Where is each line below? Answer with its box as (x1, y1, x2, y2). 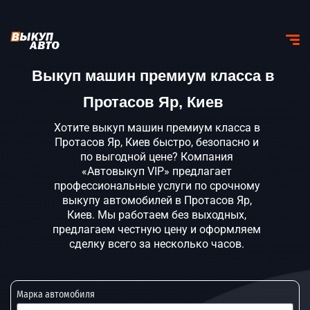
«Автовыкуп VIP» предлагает (82, 165, 232, 178)
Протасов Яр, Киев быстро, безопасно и (55, 136, 259, 149)
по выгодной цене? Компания (80, 150, 233, 163)
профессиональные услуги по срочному (53, 179, 260, 192)
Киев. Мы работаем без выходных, (67, 208, 246, 221)
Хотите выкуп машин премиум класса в (53, 121, 260, 134)
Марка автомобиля (17, 289, 95, 300)
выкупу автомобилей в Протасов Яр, (62, 194, 252, 207)
